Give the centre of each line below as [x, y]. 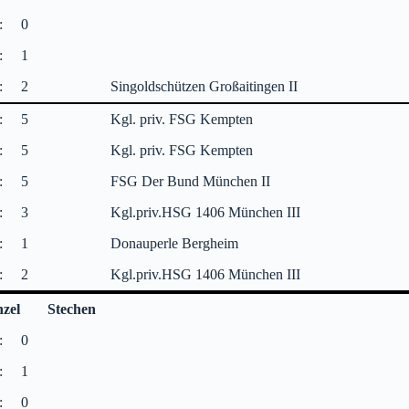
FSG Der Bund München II [191, 181]
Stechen [71, 309]
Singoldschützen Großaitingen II [204, 86]
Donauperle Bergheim [175, 243]
